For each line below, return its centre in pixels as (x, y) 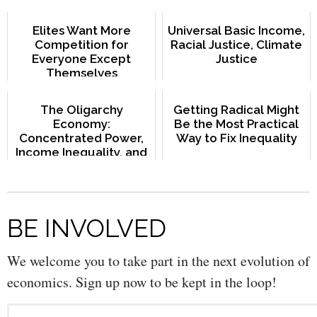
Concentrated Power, (81, 138)
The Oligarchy (81, 110)
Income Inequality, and (81, 152)
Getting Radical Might (236, 110)
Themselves (81, 73)
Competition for (81, 45)
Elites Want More (81, 31)
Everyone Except (81, 59)
